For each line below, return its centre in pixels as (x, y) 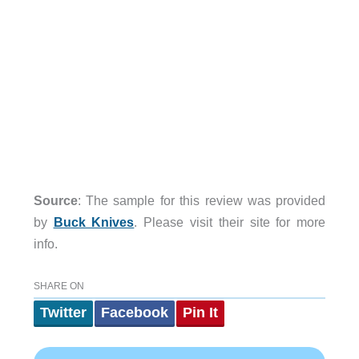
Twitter (63, 313)
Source (55, 200)
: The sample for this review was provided (202, 200)
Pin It (200, 313)
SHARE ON (58, 286)
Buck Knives (94, 222)
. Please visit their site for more (230, 222)
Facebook (134, 313)
